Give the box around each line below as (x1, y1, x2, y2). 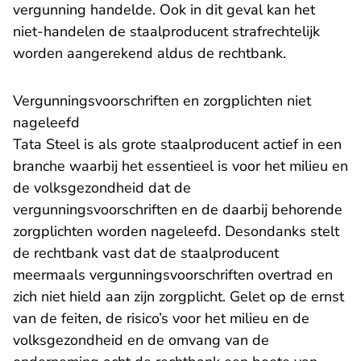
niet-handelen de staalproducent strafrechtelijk (13, 22, 320, 41)
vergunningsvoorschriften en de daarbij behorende (13, 200, 342, 219)
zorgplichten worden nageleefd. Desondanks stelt (13, 222, 339, 241)
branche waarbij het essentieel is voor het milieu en (13, 156, 348, 176)
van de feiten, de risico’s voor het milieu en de (13, 309, 309, 328)
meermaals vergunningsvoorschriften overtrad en (13, 265, 333, 284)
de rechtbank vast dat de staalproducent (13, 243, 279, 263)
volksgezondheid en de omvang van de (13, 330, 269, 350)
